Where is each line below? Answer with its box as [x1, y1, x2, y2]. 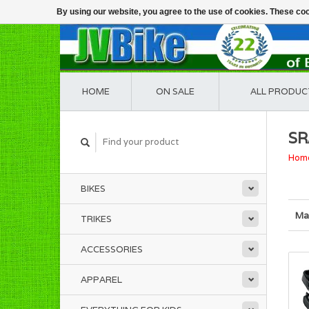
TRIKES [81, 213, 112, 225]
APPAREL [81, 274, 122, 286]
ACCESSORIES [81, 243, 143, 255]
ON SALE [156, 86, 195, 97]
